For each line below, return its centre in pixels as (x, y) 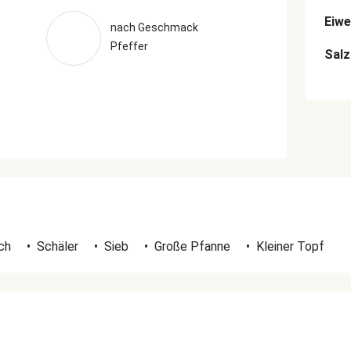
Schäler (58, 246)
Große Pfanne (192, 246)
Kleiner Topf (290, 246)
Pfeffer (129, 46)
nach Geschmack (154, 27)
